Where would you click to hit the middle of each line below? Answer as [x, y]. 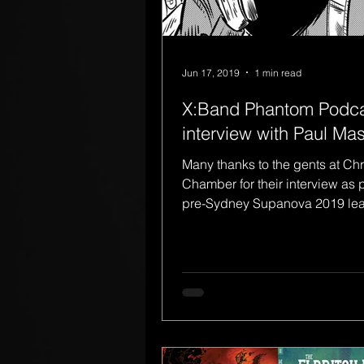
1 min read [278, 72]
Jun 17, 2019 [211, 72]
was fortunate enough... [249, 223]
